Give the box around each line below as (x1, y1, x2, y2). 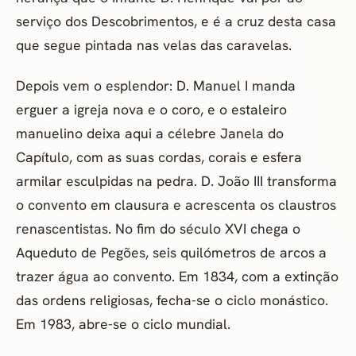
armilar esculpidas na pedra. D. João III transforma (16, 172, 337, 191)
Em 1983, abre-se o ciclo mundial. (16, 315, 230, 334)
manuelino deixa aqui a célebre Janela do (16, 124, 284, 143)
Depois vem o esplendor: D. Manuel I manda (16, 76, 296, 95)
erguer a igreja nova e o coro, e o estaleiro (16, 100, 287, 119)
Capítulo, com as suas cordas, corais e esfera (16, 148, 302, 167)
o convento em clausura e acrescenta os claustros (16, 195, 336, 215)
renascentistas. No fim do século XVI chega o (16, 219, 300, 238)
